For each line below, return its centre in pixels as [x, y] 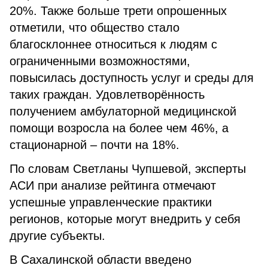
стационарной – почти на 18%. [95, 145]
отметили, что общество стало [95, 28]
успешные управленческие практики [111, 202]
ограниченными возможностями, [100, 61]
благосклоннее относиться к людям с [113, 44]
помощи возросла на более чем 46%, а [119, 128]
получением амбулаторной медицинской [123, 111]
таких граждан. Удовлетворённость [107, 95]
